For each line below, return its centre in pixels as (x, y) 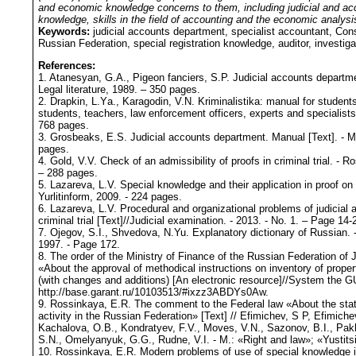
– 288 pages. (68, 173)
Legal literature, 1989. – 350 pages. (119, 90)
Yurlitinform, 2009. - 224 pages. (110, 197)
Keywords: (66, 31)
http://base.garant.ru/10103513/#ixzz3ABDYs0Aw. (153, 292)
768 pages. (64, 126)
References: (67, 66)
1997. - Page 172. (79, 245)
